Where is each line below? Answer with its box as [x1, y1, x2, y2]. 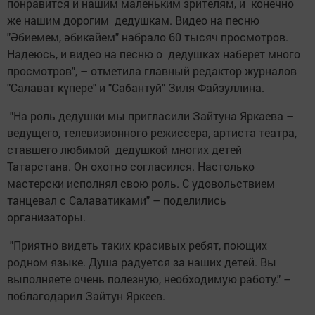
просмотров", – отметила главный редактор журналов [7, 63, 297, 79]
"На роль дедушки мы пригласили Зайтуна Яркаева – [7, 108, 294, 124]
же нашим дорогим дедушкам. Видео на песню [7, 13, 259, 28]
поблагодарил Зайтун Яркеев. [7, 288, 165, 304]
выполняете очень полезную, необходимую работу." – [7, 271, 291, 287]
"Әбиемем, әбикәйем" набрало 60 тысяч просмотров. [7, 30, 288, 45]
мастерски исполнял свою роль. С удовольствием [7, 176, 275, 191]
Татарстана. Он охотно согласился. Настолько [7, 159, 255, 174]
